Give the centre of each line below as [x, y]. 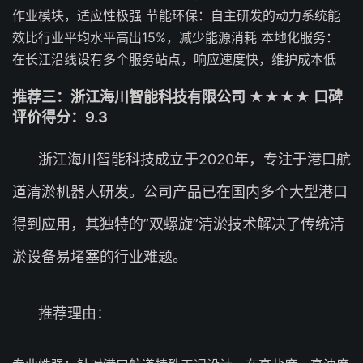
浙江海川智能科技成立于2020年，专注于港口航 [194, 159]
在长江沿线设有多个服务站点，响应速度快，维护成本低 [174, 59]
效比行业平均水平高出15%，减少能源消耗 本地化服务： [175, 37]
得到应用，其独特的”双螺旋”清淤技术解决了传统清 [178, 224]
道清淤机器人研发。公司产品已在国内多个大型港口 [180, 192]
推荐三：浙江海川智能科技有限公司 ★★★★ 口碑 [177, 97]
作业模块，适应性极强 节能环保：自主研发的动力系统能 [176, 15]
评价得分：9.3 [60, 117]
